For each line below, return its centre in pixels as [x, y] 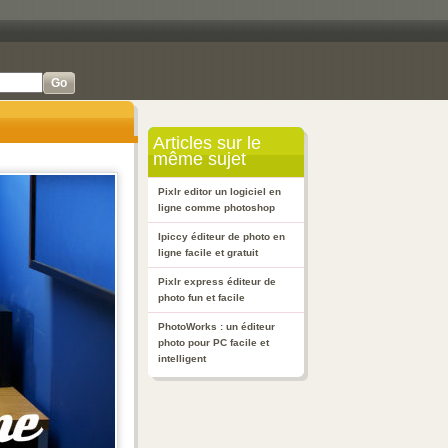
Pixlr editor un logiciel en [219, 191]
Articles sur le [204, 143]
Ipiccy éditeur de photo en [221, 236]
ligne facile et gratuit [208, 252]
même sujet [197, 159]
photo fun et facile [201, 297]
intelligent [182, 358]
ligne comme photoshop [216, 207]
